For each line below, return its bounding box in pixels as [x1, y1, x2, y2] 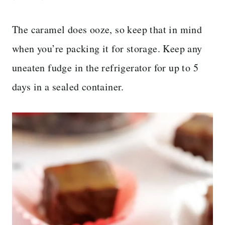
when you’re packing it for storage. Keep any [12, 41, 202, 55]
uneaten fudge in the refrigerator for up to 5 [12, 60, 198, 74]
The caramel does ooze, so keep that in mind [12, 22, 202, 36]
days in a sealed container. [12, 79, 124, 93]
